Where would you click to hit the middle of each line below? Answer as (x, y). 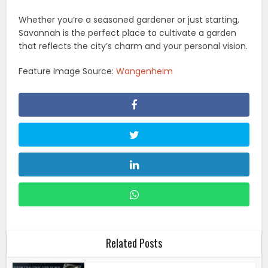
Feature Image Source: (68, 71)
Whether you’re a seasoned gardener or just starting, (129, 19)
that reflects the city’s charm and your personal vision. (133, 46)
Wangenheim (145, 71)
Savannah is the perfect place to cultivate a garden (128, 33)
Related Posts (134, 243)
